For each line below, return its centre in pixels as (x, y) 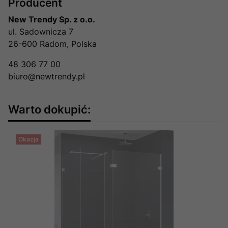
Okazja (28, 139)
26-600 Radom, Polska (52, 44)
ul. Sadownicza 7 (41, 31)
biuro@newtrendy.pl (47, 76)
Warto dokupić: (49, 109)
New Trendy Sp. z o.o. (52, 19)
